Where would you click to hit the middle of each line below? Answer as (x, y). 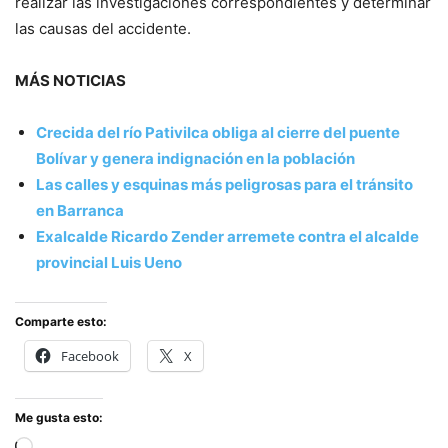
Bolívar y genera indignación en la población (195, 159)
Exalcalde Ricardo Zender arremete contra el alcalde (227, 237)
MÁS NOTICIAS (70, 81)
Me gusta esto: (59, 418)
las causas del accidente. (103, 29)
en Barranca (80, 211)
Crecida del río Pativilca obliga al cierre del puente (218, 133)
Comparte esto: (61, 322)
